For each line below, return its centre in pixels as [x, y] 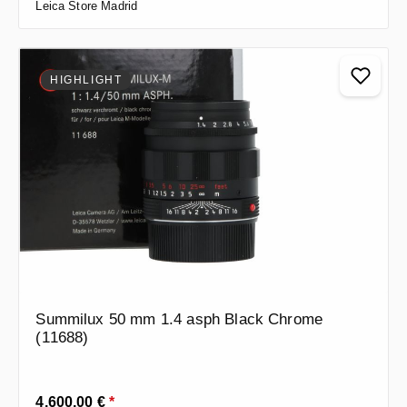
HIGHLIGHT [86, 79]
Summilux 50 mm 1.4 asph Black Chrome [179, 320]
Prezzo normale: [85, 396]
